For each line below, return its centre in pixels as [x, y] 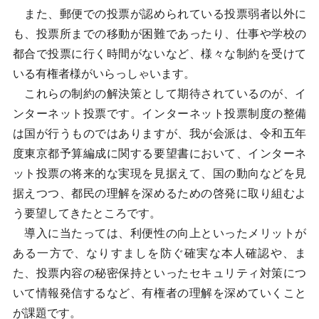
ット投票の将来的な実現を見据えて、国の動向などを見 [159, 173]
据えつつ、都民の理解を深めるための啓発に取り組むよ [159, 193]
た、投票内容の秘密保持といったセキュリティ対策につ [159, 273]
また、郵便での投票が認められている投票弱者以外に [159, 14]
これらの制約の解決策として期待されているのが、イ [159, 94]
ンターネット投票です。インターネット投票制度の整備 [159, 114]
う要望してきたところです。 [87, 213]
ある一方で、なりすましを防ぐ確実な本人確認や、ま [159, 253]
